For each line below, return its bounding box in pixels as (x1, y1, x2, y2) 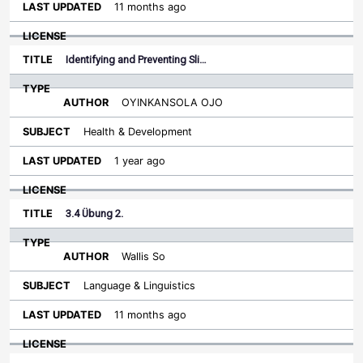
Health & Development (83, 126, 192, 138)
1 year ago (114, 155, 165, 167)
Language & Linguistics (83, 280, 195, 292)
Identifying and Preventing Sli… (66, 53, 207, 66)
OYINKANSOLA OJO (122, 96, 223, 109)
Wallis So (122, 250, 165, 263)
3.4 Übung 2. (66, 207, 123, 220)
